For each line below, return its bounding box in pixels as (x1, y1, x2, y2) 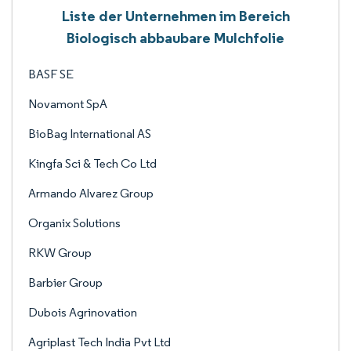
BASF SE (28, 67, 74, 81)
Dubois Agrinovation (28, 305, 137, 320)
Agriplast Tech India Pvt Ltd (28, 335, 171, 349)
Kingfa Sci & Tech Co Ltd (28, 156, 157, 171)
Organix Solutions (28, 215, 121, 230)
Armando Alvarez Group (28, 186, 154, 201)
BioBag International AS (28, 126, 151, 141)
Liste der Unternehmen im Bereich (61, 6, 290, 25)
